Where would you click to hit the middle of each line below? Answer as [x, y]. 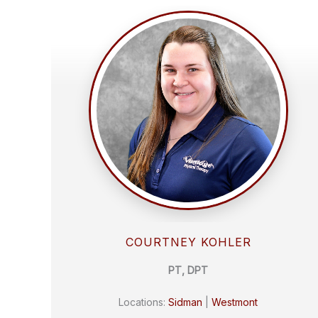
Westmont [235, 302]
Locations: [144, 302]
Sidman [186, 302]
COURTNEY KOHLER [188, 242]
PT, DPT [188, 270]
